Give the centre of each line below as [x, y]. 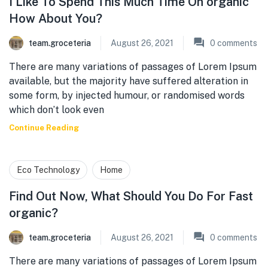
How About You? [56, 19]
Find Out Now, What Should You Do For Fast [131, 196]
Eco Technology [48, 170]
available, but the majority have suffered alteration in [129, 81]
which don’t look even [57, 110]
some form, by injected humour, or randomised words [127, 95]
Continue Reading [44, 128]
